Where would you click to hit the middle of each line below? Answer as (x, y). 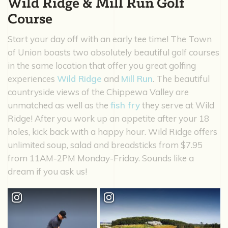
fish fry (125, 105)
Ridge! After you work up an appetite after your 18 (108, 118)
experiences (32, 78)
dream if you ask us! (47, 171)
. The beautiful (181, 78)
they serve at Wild (177, 105)
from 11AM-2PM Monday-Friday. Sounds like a (101, 158)
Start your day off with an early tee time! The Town (110, 39)
